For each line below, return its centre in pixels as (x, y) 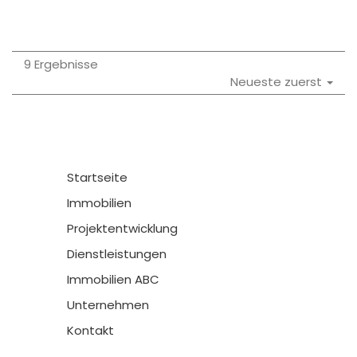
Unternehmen (108, 305)
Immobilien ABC (113, 279)
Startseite (97, 177)
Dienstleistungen (117, 254)
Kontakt (90, 330)
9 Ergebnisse (61, 64)
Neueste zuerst (278, 81)
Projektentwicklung (122, 228)
